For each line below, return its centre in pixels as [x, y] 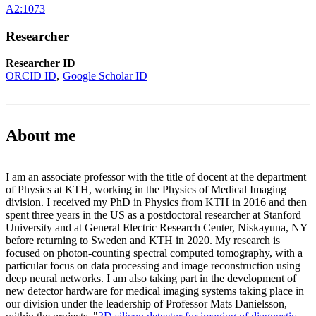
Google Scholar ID [105, 76]
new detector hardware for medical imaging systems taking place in [155, 291]
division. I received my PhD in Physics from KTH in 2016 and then [156, 202]
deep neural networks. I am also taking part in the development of [151, 279]
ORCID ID [31, 76]
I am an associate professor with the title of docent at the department [156, 177]
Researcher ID [41, 63]
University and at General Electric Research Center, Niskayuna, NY [157, 228]
